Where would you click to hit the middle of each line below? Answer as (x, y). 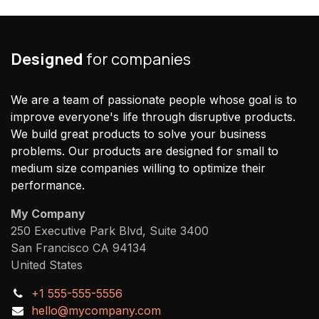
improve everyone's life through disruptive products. (153, 116)
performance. (48, 185)
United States (47, 265)
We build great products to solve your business (138, 134)
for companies (137, 59)
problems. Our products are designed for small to (145, 151)
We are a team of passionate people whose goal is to (154, 99)
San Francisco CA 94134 (79, 247)
